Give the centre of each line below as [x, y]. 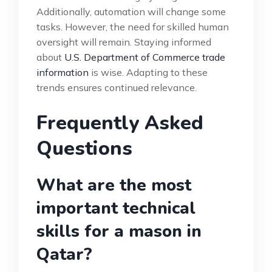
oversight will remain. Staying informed [124, 42]
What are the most [114, 185]
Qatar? [64, 254]
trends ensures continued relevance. [117, 87]
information [63, 72]
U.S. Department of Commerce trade [145, 57]
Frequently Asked [120, 123]
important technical [116, 208]
